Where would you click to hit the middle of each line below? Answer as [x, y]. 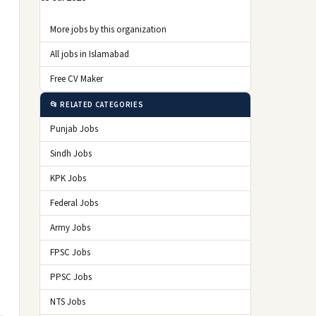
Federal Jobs [74, 203]
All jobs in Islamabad [90, 54]
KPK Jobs [68, 178]
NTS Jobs [68, 302]
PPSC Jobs [71, 277]
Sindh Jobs [71, 154]
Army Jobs [70, 228]
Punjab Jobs [74, 129]
